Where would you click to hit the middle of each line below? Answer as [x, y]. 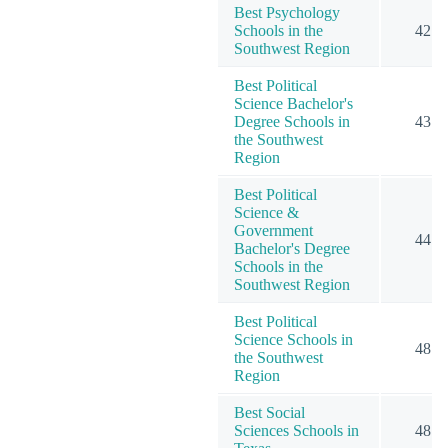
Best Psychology [287, 12]
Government [273, 230]
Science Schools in [293, 339]
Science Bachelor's [293, 103]
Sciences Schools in [296, 430]
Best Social [269, 412]
